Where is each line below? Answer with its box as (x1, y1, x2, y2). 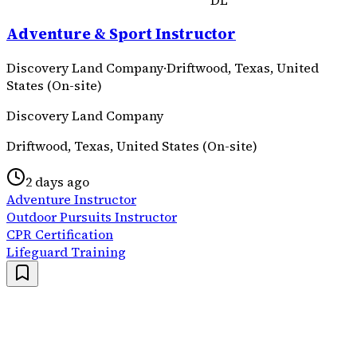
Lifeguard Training (6, 242, 126, 261)
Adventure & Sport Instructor (6, 24, 236, 45)
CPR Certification (6, 225, 113, 243)
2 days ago (25, 172, 89, 190)
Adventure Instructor (6, 190, 136, 208)
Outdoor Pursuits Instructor (6, 207, 177, 226)
